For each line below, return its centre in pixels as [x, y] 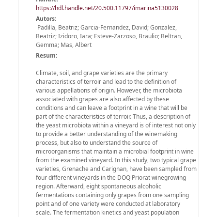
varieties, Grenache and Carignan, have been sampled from [116, 169]
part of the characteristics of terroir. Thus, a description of [113, 116]
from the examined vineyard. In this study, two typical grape [116, 160]
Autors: [46, 18]
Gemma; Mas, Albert [64, 45]
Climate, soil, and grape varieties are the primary [102, 73]
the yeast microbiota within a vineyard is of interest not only [116, 125]
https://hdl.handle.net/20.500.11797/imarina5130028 [107, 8]
